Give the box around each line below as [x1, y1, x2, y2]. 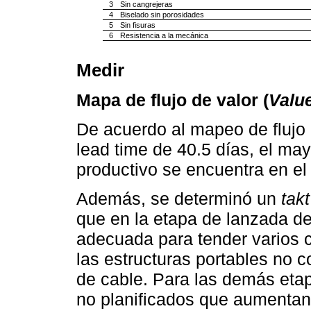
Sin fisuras [119, 20, 155, 29]
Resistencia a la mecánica [119, 31, 208, 40]
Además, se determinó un [76, 189, 281, 209]
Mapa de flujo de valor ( [76, 90, 269, 110]
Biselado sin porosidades [119, 10, 204, 19]
